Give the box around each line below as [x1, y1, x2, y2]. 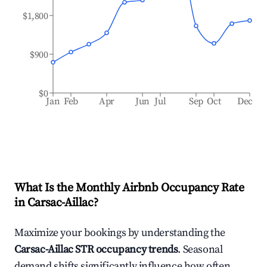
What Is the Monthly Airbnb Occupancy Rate [14, 181, 244, 195]
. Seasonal [178, 243, 223, 256]
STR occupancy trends [73, 243, 178, 256]
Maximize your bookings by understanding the [14, 226, 225, 240]
